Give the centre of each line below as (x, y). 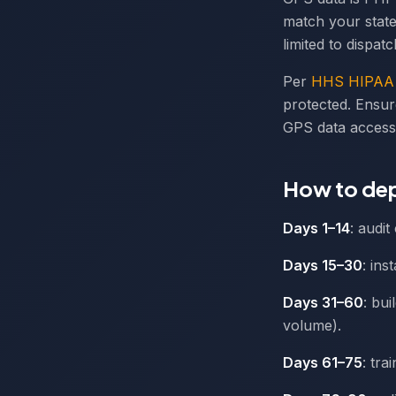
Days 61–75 (323, 363)
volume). (312, 326)
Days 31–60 (323, 303)
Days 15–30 (323, 266)
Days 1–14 (316, 228)
